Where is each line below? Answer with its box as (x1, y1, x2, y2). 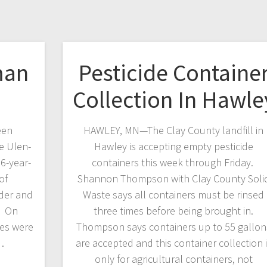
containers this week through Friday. (91, 156, 256, 170)
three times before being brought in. (94, 204, 254, 218)
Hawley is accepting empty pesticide (94, 139, 253, 154)
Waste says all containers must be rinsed (83, 188, 265, 202)
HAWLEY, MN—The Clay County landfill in (83, 123, 264, 138)
